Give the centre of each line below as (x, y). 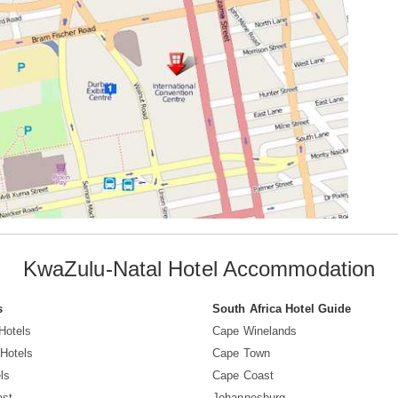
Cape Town (241, 354)
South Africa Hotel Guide (282, 309)
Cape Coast (243, 376)
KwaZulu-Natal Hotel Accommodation (199, 269)
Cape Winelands (255, 331)
